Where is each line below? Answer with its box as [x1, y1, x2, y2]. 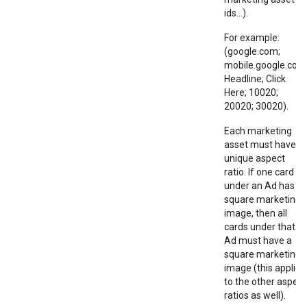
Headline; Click [224, 73, 286, 84]
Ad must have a [224, 235, 292, 246]
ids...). [224, 8, 248, 19]
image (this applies [224, 262, 306, 273]
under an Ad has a [224, 180, 302, 191]
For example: [224, 32, 280, 43]
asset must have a [224, 139, 304, 150]
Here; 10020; [224, 87, 278, 98]
